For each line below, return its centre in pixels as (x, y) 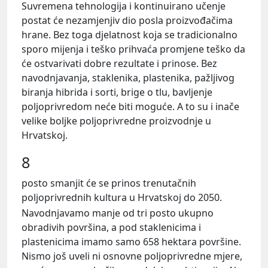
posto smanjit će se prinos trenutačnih (109, 183)
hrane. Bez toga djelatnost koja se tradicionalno (130, 35)
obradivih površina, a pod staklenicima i (111, 227)
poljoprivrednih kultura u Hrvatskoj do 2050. (122, 198)
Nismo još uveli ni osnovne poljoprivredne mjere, (132, 256)
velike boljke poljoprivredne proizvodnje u (116, 121)
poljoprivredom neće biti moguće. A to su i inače (130, 107)
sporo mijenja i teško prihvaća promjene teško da (133, 49)
